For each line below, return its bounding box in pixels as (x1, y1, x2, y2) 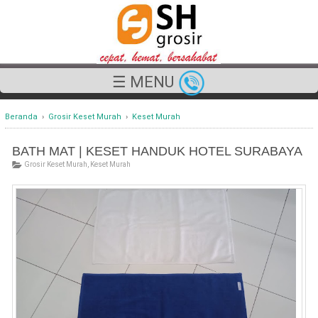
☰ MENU (112, 73, 177, 91)
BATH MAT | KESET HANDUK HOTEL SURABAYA (11, 144, 302, 158)
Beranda (4, 112, 38, 121)
